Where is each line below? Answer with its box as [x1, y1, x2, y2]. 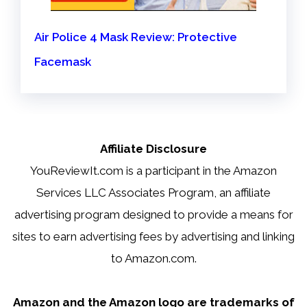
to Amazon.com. [110, 251, 197, 265]
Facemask [34, 54, 91, 69]
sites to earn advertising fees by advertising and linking [12, 230, 295, 243]
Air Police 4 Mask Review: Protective [34, 29, 237, 44]
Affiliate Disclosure [100, 142, 207, 156]
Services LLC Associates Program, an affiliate [36, 186, 271, 199]
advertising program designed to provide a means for [14, 208, 293, 221]
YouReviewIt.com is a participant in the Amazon [30, 164, 277, 177]
